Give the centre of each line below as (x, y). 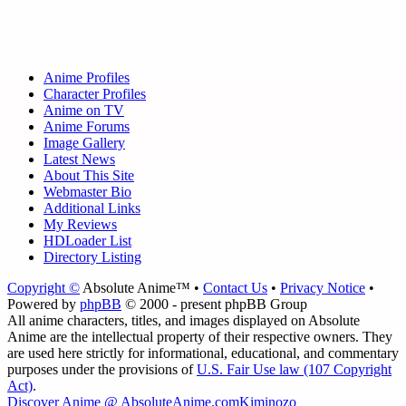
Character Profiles (95, 94)
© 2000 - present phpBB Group (214, 304)
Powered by (43, 304)
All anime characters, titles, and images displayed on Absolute (184, 321)
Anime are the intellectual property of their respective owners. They (200, 337)
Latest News (79, 159)
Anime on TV (84, 111)
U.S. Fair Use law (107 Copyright (294, 370)
